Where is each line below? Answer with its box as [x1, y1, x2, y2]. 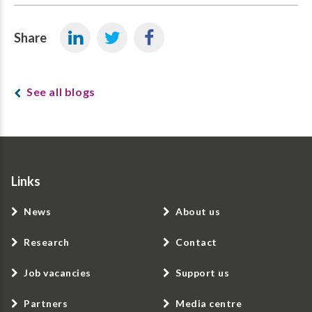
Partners [24, 297, 68, 310]
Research [24, 236, 69, 249]
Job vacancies [24, 267, 91, 279]
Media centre [175, 297, 242, 310]
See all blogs [26, 84, 95, 98]
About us [175, 205, 220, 218]
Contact [175, 236, 217, 249]
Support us [175, 267, 229, 279]
